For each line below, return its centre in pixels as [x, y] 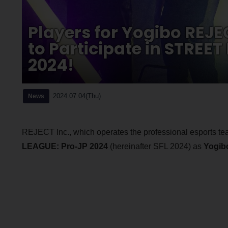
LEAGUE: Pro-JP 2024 [65, 146]
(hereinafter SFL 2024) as [155, 146]
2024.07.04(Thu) [77, 96]
